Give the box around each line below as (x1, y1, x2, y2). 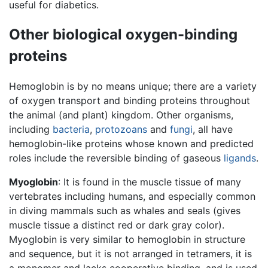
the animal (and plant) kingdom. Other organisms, (9, 108, 233, 121)
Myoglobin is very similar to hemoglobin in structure (9, 233, 245, 245)
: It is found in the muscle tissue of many (58, 175, 241, 188)
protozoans (95, 123, 147, 135)
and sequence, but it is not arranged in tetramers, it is (9, 247, 252, 260)
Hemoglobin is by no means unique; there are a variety (9, 80, 257, 92)
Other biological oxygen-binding (9, 25, 237, 43)
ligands (224, 151, 256, 164)
